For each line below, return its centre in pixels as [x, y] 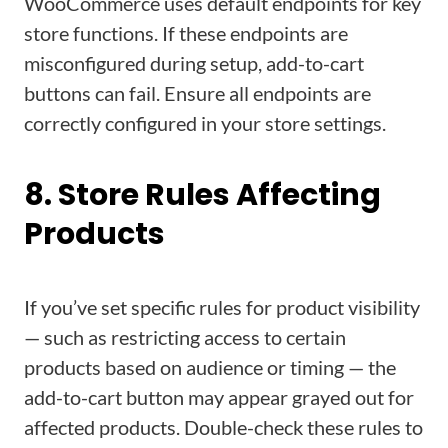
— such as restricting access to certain [185, 337]
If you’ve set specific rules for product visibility [222, 307]
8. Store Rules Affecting [202, 195]
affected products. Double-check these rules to [223, 427]
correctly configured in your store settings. [205, 123]
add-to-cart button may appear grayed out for [219, 397]
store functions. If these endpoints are [186, 33]
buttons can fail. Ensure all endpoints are [197, 93]
